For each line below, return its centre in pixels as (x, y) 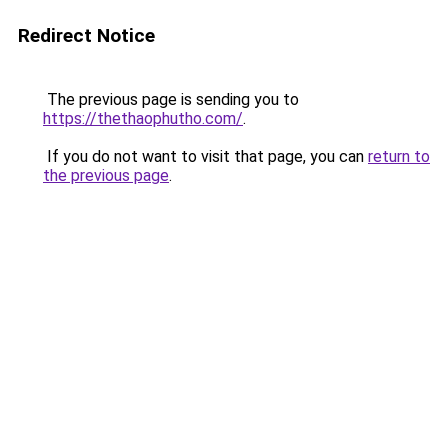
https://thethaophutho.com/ (143, 118)
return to (399, 156)
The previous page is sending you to (171, 99)
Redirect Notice (86, 35)
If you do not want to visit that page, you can (205, 156)
